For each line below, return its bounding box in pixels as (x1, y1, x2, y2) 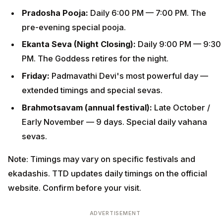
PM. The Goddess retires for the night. (22, 54, 168, 64)
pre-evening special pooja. (22, 22, 126, 32)
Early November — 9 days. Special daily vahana (22, 116, 207, 127)
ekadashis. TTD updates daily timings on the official (8, 168, 207, 179)
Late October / (154, 102, 210, 112)
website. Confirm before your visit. (8, 183, 141, 193)
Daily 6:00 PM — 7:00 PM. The (90, 7, 206, 18)
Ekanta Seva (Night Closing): (22, 39, 138, 50)
